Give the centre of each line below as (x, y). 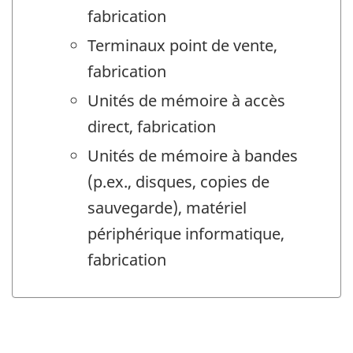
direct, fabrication (152, 127)
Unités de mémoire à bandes (193, 156)
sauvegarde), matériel (167, 208)
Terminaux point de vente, (182, 46)
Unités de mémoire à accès (186, 101)
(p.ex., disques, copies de (178, 182)
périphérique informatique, (186, 234)
